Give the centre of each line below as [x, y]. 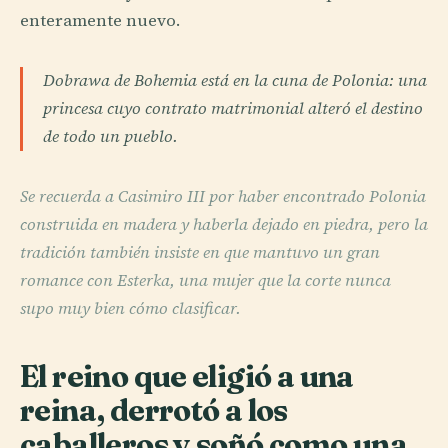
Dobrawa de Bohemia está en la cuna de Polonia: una [235, 81]
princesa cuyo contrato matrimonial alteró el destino [233, 109]
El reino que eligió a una [187, 376]
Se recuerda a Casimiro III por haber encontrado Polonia [223, 197]
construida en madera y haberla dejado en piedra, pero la [224, 225]
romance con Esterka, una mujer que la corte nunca [205, 281]
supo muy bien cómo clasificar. [130, 309]
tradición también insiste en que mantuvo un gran [200, 253]
